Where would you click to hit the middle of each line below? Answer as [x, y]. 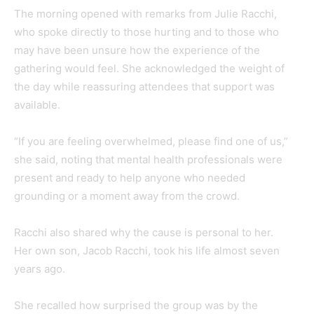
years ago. [40, 268]
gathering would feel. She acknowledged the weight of [149, 68]
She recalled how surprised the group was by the [136, 305]
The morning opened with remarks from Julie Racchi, [145, 13]
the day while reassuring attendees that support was [144, 86]
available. [37, 104]
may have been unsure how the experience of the [137, 50]
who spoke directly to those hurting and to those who [146, 32]
